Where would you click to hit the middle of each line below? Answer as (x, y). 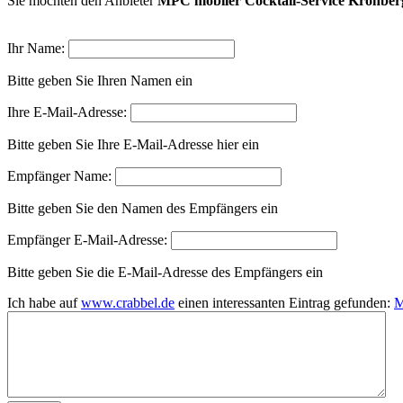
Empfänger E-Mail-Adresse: (87, 239)
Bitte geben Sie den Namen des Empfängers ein (143, 208)
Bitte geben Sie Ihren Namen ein (100, 80)
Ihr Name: (36, 48)
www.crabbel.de (128, 302)
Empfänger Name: (59, 175)
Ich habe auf (44, 302)
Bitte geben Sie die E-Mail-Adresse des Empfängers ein (165, 272)
